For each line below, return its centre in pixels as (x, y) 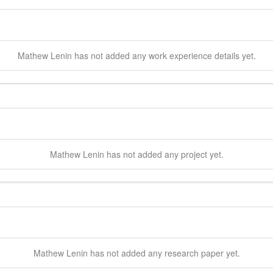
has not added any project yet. (164, 154)
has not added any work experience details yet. (164, 55)
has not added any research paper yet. (164, 253)
